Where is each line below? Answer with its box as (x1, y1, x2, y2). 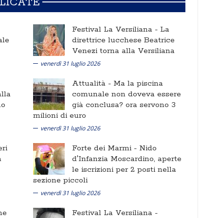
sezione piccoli (33, 175, 88, 185)
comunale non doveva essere (72, 89, 181, 99)
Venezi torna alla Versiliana (72, 45, 175, 56)
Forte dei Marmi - (72, 143, 139, 153)
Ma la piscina (113, 78, 163, 89)
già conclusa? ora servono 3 (72, 99, 176, 110)
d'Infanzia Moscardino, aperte (72, 153, 182, 164)
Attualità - (72, 78, 113, 89)
